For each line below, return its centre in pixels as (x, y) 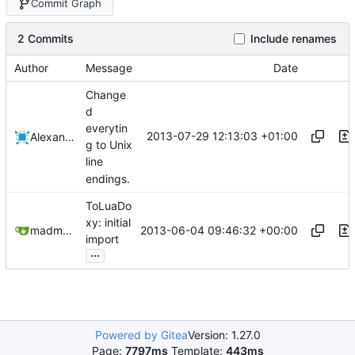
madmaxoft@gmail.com (67, 230)
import (102, 239)
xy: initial (108, 222)
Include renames (294, 38)
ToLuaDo (109, 205)
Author (31, 67)
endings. (108, 178)
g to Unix (109, 145)
